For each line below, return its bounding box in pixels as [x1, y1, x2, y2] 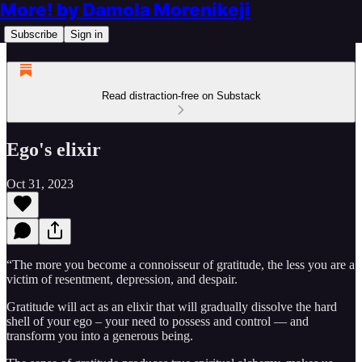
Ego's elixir [6, 138, 101, 160]
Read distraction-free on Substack [101, 90, 261, 102]
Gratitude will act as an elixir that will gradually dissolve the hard [6, 299, 337, 314]
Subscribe [11, 28, 57, 40]
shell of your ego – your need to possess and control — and [6, 314, 309, 328]
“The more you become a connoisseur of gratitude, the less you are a [6, 257, 355, 271]
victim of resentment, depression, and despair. [6, 271, 238, 286]
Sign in [70, 28, 103, 40]
